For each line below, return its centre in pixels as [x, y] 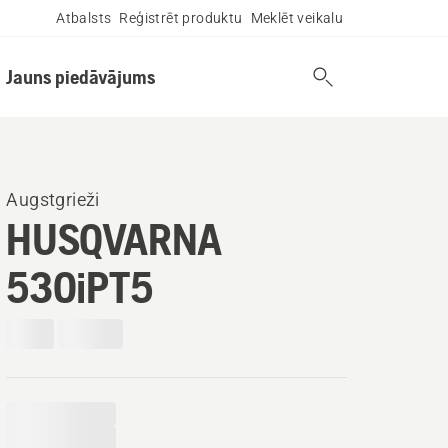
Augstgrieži [53, 199]
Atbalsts [84, 18]
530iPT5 [80, 287]
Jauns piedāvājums [80, 76]
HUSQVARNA [114, 239]
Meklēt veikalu [297, 18]
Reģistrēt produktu [181, 18]
